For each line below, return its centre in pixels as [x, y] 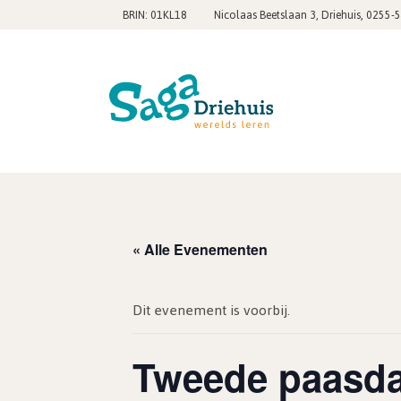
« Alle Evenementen [200, 249]
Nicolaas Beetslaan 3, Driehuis [287, 15]
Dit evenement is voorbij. [211, 310]
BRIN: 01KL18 [155, 15]
